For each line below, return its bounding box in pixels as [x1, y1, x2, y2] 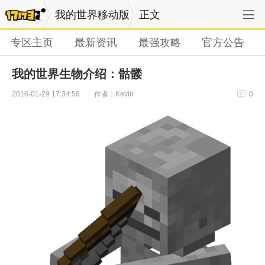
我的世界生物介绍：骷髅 [12, 67, 142, 81]
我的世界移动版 [55, 9, 130, 21]
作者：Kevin [94, 89, 134, 98]
